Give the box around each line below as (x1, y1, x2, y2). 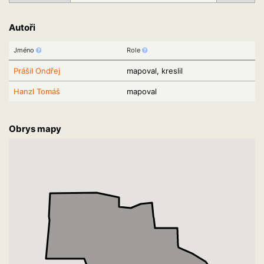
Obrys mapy (9, 123, 61, 134)
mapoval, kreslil (127, 66, 183, 75)
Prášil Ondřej (14, 66, 60, 75)
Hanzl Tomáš (14, 87, 60, 96)
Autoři (9, 22, 35, 33)
